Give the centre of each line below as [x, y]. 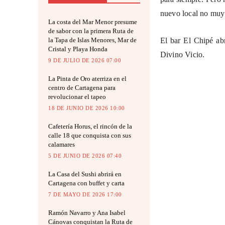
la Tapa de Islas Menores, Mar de [92, 40]
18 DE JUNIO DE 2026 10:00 [87, 108]
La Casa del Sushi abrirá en [85, 174]
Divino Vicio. [182, 55]
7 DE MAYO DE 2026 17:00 [85, 195]
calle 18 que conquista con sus [90, 136]
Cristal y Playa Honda [78, 49]
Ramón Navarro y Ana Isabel [87, 213]
